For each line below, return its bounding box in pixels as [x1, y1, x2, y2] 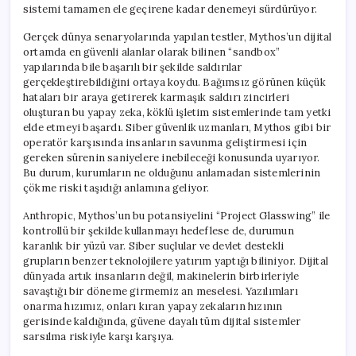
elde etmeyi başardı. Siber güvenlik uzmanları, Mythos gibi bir [23, 120, 331, 134]
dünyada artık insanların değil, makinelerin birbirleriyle [23, 269, 300, 283]
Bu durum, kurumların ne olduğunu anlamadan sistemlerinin [23, 165, 321, 180]
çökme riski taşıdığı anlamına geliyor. [23, 180, 210, 195]
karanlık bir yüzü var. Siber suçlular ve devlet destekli [23, 238, 284, 253]
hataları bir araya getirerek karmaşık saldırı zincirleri [23, 90, 290, 104]
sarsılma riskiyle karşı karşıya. [23, 329, 175, 343]
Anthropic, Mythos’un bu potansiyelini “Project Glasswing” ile [23, 208, 331, 222]
